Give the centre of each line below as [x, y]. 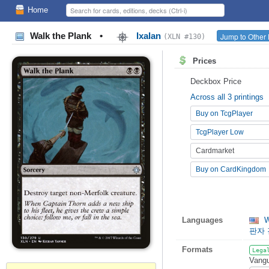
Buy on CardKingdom [231, 169]
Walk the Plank [61, 36]
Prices [203, 61]
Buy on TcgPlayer [224, 113]
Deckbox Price [216, 81]
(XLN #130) [184, 37]
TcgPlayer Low [220, 132]
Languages [202, 220]
